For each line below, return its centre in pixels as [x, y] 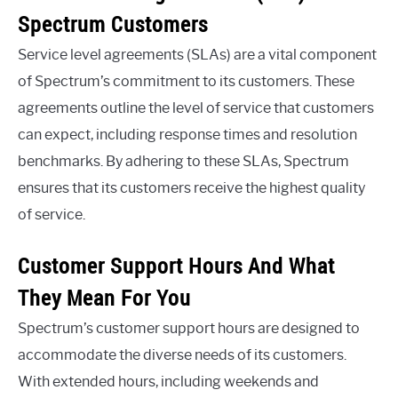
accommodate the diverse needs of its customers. [182, 354]
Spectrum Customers [113, 24]
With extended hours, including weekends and [168, 381]
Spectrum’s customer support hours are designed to [189, 328]
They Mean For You [104, 297]
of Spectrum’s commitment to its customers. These [186, 81]
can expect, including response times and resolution [187, 134]
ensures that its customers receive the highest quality [191, 187]
